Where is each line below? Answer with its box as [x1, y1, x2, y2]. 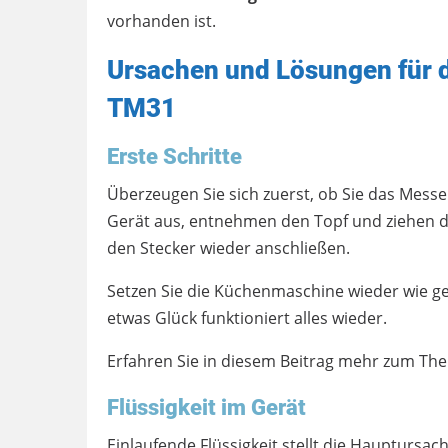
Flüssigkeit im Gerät [107, 393, 306, 420]
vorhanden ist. [107, 9, 216, 32]
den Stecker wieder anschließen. [107, 236, 350, 259]
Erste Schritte [107, 142, 242, 169]
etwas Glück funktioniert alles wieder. [107, 306, 387, 329]
